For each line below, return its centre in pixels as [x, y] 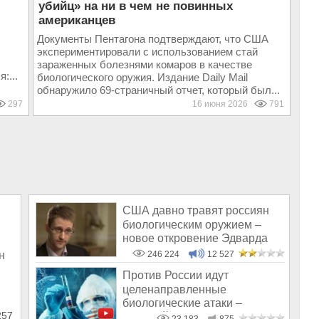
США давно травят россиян [196, 211]
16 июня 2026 [223, 104]
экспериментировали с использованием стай [147, 52]
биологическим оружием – [192, 224]
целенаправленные [174, 289]
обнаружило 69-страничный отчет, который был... [158, 90]
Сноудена [148, 252]
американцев [77, 20]
